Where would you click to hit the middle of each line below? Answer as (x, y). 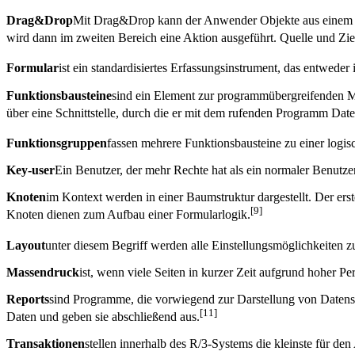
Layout (26, 246)
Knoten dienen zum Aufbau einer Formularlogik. (128, 215)
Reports (28, 300)
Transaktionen (46, 344)
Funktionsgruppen (57, 143)
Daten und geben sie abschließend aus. (103, 317)
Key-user (31, 170)
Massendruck (43, 273)
